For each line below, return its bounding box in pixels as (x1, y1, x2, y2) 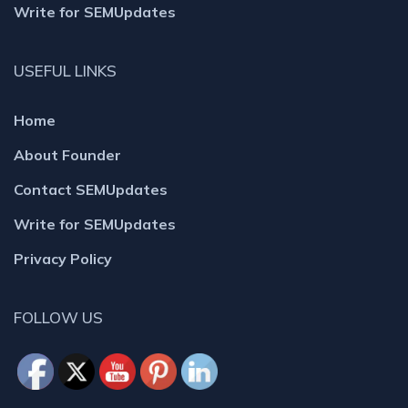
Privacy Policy (14, 250, 112, 269)
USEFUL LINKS (14, 61, 117, 81)
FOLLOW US (14, 308, 103, 328)
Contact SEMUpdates (14, 180, 168, 199)
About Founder (14, 146, 121, 165)
